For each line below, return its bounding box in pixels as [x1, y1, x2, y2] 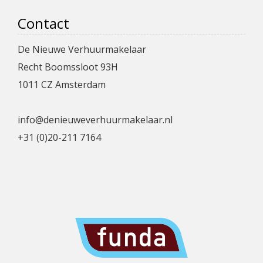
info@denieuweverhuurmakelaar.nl [18, 113, 173, 126]
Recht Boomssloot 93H [18, 60, 118, 73]
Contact [18, 14, 69, 33]
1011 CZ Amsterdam [18, 78, 106, 91]
